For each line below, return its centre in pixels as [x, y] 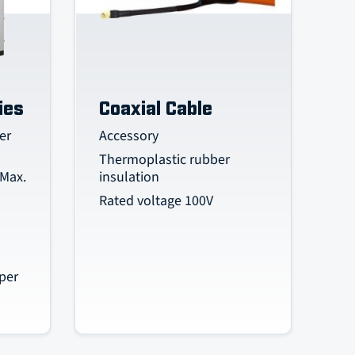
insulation [130, 177]
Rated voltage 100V [157, 201]
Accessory [129, 136]
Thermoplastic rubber [165, 160]
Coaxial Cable [156, 109]
